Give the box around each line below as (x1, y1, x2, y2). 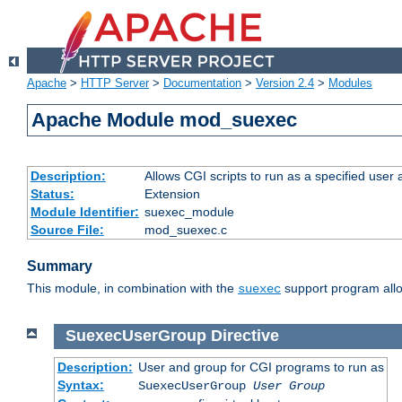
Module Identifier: (30, 205, 139, 220)
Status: (30, 187, 74, 202)
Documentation (163, 76, 241, 91)
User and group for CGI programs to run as (137, 359, 384, 374)
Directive (210, 327, 279, 345)
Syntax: (57, 377, 104, 392)
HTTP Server (81, 76, 149, 91)
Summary (27, 258, 92, 275)
